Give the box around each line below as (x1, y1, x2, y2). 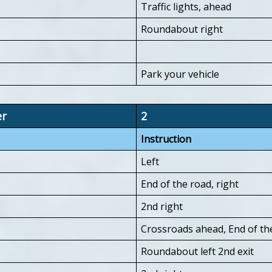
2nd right (141, 199, 183, 213)
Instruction (141, 132, 191, 146)
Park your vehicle (141, 67, 219, 81)
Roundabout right (141, 22, 223, 36)
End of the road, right (141, 177, 239, 191)
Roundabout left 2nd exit (141, 244, 254, 258)
